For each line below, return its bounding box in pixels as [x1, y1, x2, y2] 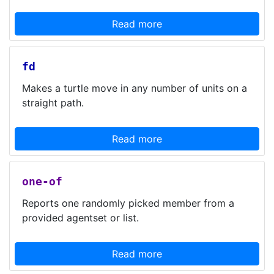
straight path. [22, 97, 84, 109]
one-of [22, 176, 62, 188]
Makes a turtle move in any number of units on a [22, 82, 247, 94]
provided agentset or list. [22, 212, 139, 224]
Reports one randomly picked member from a [22, 197, 234, 209]
